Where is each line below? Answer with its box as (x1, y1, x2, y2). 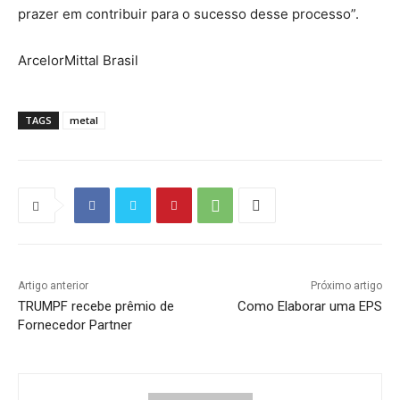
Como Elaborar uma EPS (237, 298, 382, 315)
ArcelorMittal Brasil (18, 52, 138, 70)
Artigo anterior (18, 279, 88, 293)
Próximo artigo (310, 279, 382, 293)
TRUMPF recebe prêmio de (18, 298, 174, 315)
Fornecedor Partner (18, 317, 132, 334)
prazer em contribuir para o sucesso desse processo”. (18, 5, 359, 23)
